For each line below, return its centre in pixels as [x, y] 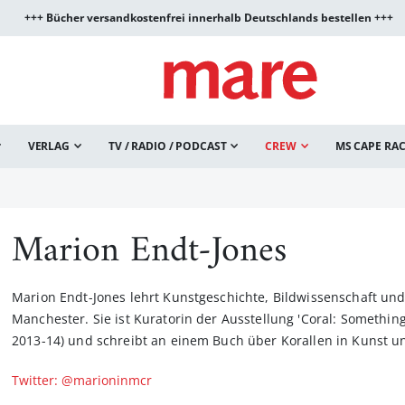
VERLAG [48, 146]
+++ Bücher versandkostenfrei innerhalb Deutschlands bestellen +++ [208, 18]
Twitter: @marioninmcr [82, 380]
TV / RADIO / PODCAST [167, 146]
